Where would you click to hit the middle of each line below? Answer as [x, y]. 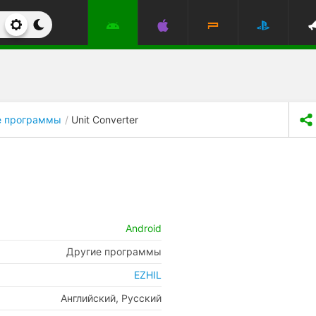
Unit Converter [105, 119]
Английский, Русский [111, 298]
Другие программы [114, 251]
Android [144, 228]
